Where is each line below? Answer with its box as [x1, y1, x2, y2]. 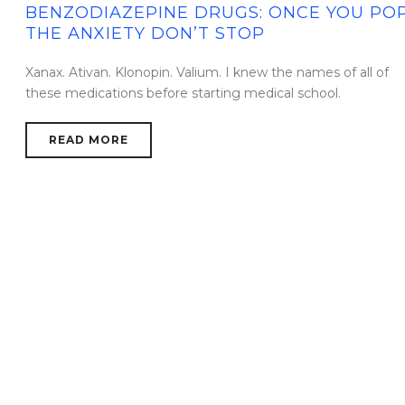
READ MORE [48, 133, 128, 146]
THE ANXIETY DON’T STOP [24, 24, 265, 43]
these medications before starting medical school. [24, 85, 341, 101]
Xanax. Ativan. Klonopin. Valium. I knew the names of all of [24, 64, 389, 80]
